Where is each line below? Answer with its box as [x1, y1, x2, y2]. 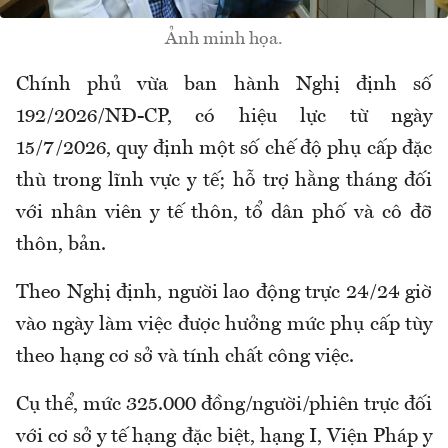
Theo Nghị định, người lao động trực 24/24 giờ [16, 283, 432, 304]
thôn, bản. [16, 235, 106, 256]
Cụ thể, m [16, 395, 101, 416]
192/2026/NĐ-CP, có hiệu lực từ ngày [16, 107, 432, 128]
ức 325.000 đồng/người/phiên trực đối [101, 395, 432, 416]
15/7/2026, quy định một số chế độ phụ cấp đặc [16, 139, 432, 160]
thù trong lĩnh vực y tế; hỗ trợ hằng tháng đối [16, 171, 432, 192]
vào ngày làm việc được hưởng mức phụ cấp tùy [16, 315, 432, 336]
